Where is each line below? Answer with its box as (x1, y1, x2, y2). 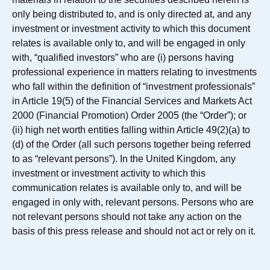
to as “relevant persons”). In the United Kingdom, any (12, 154, 236, 164)
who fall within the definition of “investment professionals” (12, 81, 255, 92)
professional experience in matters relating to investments (12, 67, 257, 77)
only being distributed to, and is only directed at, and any (12, 9, 251, 19)
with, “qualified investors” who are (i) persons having (12, 52, 234, 63)
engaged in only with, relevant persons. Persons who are (12, 197, 254, 207)
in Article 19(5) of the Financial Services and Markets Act (12, 96, 252, 106)
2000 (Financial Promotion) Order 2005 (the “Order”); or (12, 110, 246, 121)
